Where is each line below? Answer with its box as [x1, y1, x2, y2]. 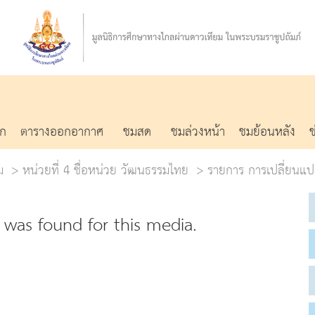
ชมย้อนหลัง [239, 120, 295, 144]
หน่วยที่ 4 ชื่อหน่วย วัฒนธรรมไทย [22, 157, 188, 183]
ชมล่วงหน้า [171, 120, 225, 144]
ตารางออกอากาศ [20, 120, 103, 144]
